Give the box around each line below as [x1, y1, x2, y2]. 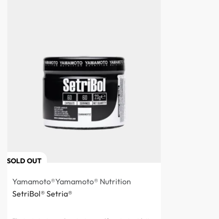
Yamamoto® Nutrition [55, 176, 131, 186]
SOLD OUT [7, 156, 42, 165]
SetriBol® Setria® [12, 188, 72, 198]
